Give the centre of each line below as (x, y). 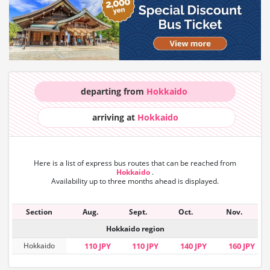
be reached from (208, 163)
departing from (113, 91)
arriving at (115, 117)
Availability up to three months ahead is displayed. (135, 181)
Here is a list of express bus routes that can (107, 163)
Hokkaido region (135, 228)
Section (39, 212)
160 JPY (242, 246)
